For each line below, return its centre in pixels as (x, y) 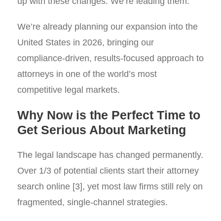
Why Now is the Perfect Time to (109, 115)
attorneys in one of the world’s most (87, 74)
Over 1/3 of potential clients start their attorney (108, 171)
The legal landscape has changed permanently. (110, 155)
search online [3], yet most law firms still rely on (110, 186)
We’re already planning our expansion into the (108, 27)
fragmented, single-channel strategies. (92, 202)
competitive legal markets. (69, 90)
